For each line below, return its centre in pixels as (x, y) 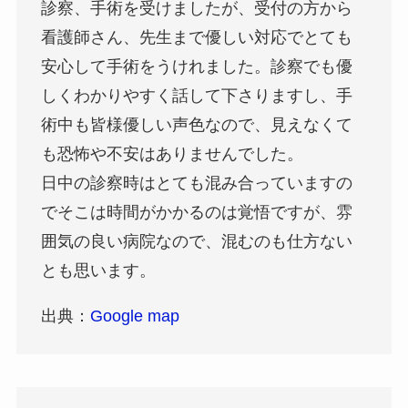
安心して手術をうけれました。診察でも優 (196, 66)
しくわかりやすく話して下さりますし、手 (196, 95)
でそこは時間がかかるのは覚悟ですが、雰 (196, 212)
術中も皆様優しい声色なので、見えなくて (196, 124)
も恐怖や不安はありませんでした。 (172, 153)
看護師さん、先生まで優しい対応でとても (196, 37)
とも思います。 (98, 270)
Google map (134, 316)
